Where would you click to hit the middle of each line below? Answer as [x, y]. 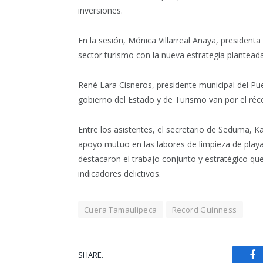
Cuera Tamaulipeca [121, 209]
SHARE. [91, 255]
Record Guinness [204, 209]
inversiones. [100, 10]
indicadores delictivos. [119, 173]
